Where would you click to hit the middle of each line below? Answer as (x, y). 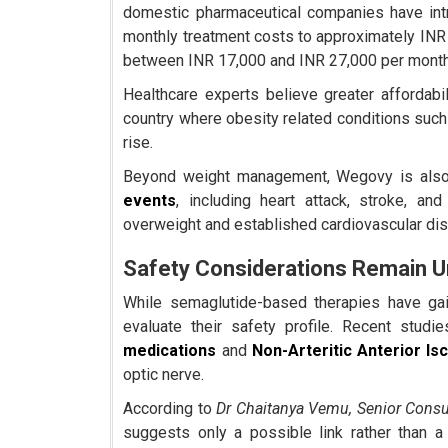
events (150, 201)
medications (170, 351)
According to (170, 409)
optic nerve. (164, 375)
